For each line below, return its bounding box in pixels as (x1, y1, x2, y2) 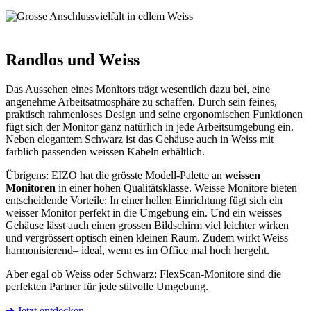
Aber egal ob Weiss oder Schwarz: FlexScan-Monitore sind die (6, 267, 281, 280)
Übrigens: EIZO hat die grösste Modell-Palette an (6, 169, 225, 181)
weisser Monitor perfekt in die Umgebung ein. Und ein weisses (6, 206, 282, 219)
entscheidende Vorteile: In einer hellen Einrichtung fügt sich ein (6, 194, 283, 206)
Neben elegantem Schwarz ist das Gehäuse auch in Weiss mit (6, 133, 274, 145)
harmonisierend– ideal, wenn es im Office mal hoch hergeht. (6, 244, 269, 256)
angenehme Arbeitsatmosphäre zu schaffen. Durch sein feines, (6, 95, 277, 108)
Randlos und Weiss (6, 50, 140, 69)
